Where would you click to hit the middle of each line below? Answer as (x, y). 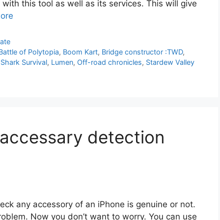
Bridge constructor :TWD (142, 52)
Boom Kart (81, 52)
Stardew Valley (170, 62)
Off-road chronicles (110, 62)
